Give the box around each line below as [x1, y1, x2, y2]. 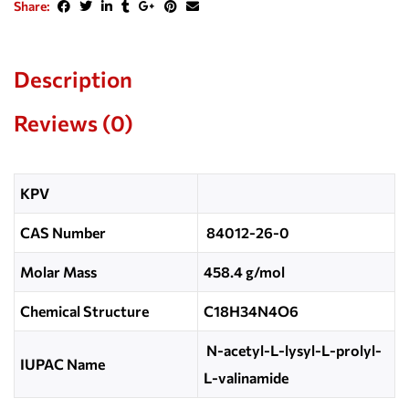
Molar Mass [20, 262, 98, 280]
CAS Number [20, 223, 107, 241]
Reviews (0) [14, 109, 133, 136]
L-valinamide [204, 368, 289, 386]
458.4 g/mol [204, 262, 286, 280]
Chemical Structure [20, 301, 150, 320]
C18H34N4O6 [204, 301, 299, 320]
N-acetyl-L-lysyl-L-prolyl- [204, 341, 383, 359]
